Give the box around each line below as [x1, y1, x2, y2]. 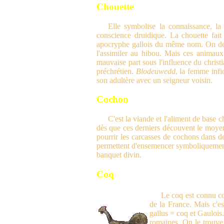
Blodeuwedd [135, 66, 175, 75]
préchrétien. [96, 66, 136, 75]
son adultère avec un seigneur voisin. [96, 75, 212, 84]
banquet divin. [96, 150, 141, 159]
